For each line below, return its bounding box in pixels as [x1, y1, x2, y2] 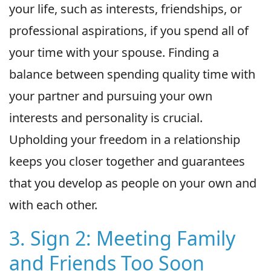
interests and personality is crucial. [9, 109, 203, 126]
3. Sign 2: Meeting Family [9, 224, 235, 251]
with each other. [9, 196, 97, 213]
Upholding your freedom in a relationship [9, 131, 240, 148]
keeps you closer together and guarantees [9, 152, 245, 169]
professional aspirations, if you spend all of [9, 22, 249, 39]
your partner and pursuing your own [9, 87, 212, 104]
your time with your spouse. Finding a [9, 44, 219, 60]
